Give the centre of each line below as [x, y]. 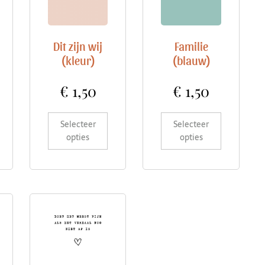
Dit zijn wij [78, 46]
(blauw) [191, 60]
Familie [191, 46]
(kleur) [78, 60]
